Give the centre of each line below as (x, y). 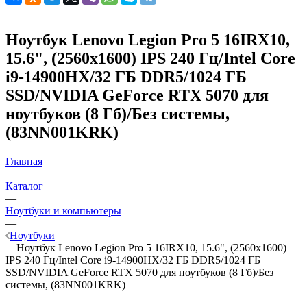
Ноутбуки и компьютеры (63, 210)
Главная (24, 161)
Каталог (24, 186)
